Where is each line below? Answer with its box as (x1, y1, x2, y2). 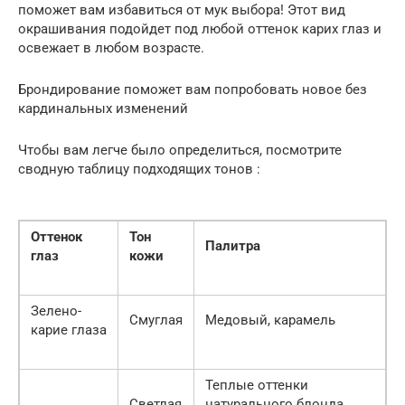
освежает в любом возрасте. (18, 39, 204, 56)
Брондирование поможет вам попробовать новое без (18, 80, 367, 98)
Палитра (205, 237, 260, 254)
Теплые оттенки (205, 376, 308, 393)
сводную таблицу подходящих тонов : (18, 160, 260, 177)
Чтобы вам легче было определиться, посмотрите (18, 141, 342, 158)
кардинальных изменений (18, 99, 188, 117)
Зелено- (31, 302, 81, 319)
